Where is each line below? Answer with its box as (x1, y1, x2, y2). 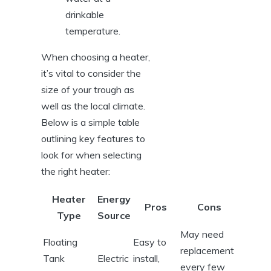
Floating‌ (43, 235, 77, 248)
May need (180, 227, 224, 240)
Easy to (133, 235, 166, 248)
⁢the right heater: (41, 165, 110, 177)
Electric (97, 252, 129, 264)
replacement (180, 244, 234, 256)
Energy (97, 192, 131, 205)
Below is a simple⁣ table (41, 116, 140, 128)
